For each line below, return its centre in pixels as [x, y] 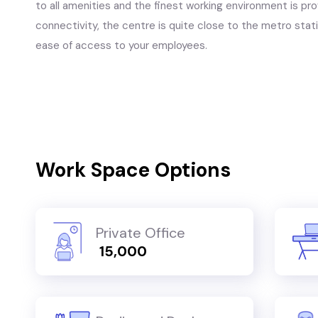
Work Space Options [133, 170]
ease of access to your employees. [124, 45]
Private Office [141, 232]
